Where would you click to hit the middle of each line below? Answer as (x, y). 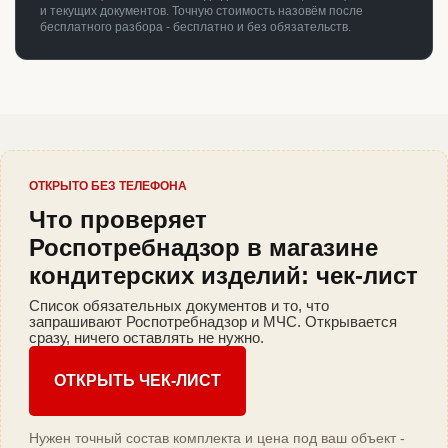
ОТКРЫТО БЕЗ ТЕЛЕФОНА (108, 186)
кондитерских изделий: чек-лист (223, 276)
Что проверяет (118, 220)
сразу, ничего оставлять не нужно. (146, 338)
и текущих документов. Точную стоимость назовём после (201, 11)
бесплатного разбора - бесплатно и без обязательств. (195, 27)
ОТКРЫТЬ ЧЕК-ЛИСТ (137, 381)
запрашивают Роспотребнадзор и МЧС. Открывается (213, 322)
